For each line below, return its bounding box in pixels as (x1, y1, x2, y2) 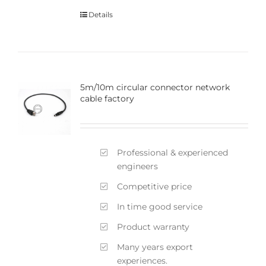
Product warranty (117, 221, 190, 232)
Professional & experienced (117, 147, 229, 158)
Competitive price (117, 180, 192, 192)
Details (88, 10, 113, 20)
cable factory (80, 93, 134, 104)
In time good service (117, 201, 203, 212)
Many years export (117, 241, 194, 252)
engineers (117, 160, 159, 172)
